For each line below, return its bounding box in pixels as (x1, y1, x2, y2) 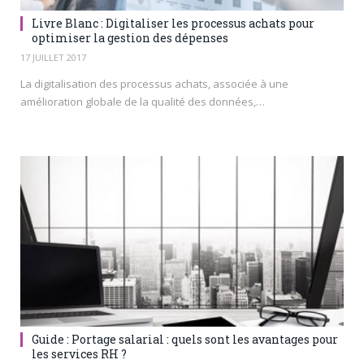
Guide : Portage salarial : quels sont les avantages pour (32, 331, 338, 347)
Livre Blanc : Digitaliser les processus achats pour (32, 15, 314, 31)
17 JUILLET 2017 (20, 50, 86, 63)
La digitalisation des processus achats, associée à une (20, 76, 288, 91)
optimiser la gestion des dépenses (32, 29, 228, 45)
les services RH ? (32, 345, 127, 362)
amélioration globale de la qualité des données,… (20, 93, 265, 109)
